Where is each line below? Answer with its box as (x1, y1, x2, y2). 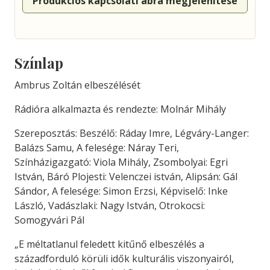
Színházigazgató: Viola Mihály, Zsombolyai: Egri (14, 155, 228, 169)
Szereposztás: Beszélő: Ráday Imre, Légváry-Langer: (14, 127, 249, 140)
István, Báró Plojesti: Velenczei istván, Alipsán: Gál (14, 170, 237, 183)
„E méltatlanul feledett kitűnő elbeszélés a (14, 237, 204, 251)
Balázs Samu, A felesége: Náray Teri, (14, 141, 179, 154)
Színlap (14, 54, 63, 72)
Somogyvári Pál (14, 213, 84, 227)
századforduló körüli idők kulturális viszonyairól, (14, 252, 234, 265)
